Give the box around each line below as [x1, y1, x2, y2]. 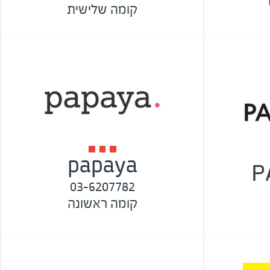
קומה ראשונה [67, 195, 137, 212]
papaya [67, 152, 137, 178]
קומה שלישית [67, 1, 137, 17]
